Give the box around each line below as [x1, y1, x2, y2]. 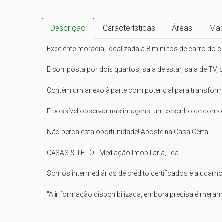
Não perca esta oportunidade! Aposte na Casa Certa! [47, 128, 210, 136]
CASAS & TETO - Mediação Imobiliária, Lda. [47, 149, 180, 157]
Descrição [50, 23, 86, 33]
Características [103, 23, 155, 33]
